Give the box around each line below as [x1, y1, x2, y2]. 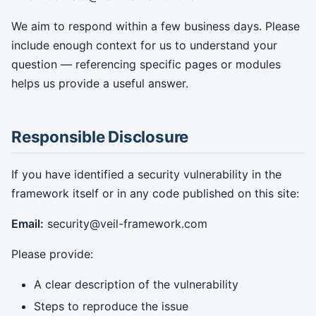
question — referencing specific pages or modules [11, 57, 281, 71]
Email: [11, 217, 44, 231]
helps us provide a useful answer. [11, 76, 188, 90]
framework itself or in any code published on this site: [11, 186, 299, 200]
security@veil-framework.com [44, 217, 207, 231]
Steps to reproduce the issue [34, 299, 188, 313]
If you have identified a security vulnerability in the [11, 167, 281, 181]
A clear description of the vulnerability [34, 277, 238, 291]
